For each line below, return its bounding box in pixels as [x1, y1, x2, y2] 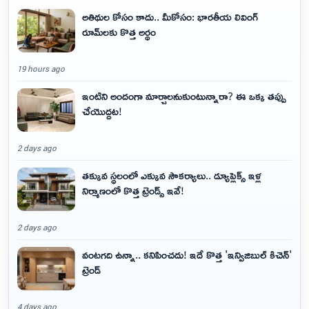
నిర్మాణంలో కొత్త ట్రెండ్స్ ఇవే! [82, 180, 184, 201]
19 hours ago [17, 63, 65, 74]
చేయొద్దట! [82, 101, 122, 122]
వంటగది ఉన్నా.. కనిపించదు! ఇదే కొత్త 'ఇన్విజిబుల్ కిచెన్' [82, 244, 292, 266]
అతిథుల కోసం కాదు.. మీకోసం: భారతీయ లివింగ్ [82, 6, 258, 28]
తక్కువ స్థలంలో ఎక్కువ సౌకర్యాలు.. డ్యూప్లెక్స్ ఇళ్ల [82, 165, 261, 186]
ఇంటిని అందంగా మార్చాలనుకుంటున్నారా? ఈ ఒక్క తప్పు [82, 86, 286, 107]
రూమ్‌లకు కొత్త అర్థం [82, 21, 156, 43]
